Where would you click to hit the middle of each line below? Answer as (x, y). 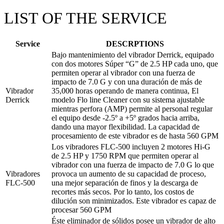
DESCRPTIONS (135, 44)
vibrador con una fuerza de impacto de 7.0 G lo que (133, 165)
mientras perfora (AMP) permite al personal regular (132, 109)
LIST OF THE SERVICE (85, 18)
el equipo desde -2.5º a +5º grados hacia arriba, (125, 118)
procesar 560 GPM (81, 210)
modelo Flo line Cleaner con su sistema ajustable (128, 100)
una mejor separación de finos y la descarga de (125, 183)
